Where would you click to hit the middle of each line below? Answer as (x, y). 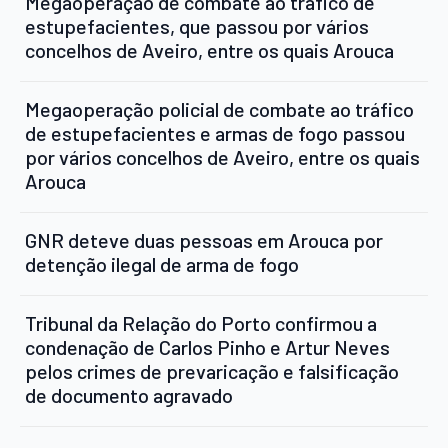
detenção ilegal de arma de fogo (162, 263)
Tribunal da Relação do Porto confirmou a (201, 322)
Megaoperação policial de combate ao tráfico (219, 108)
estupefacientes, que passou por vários (197, 25)
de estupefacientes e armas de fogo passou (215, 132)
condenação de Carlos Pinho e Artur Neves (207, 346)
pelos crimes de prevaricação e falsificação (212, 370)
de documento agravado (129, 394)
